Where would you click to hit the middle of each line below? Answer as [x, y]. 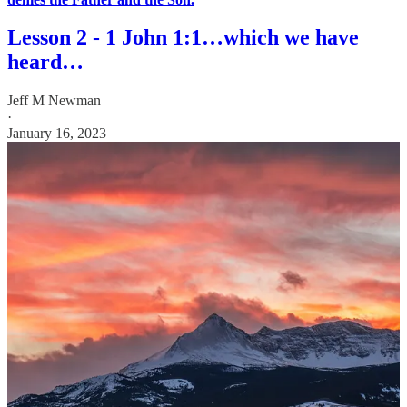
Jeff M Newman [54, 101]
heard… [45, 62]
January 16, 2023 [57, 134]
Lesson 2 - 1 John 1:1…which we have [183, 38]
